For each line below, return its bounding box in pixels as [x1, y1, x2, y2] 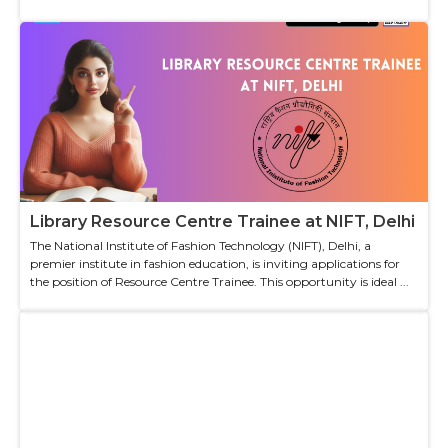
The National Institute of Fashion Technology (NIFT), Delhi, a [30, 237, 371, 253]
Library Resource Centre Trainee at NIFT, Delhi [30, 211, 415, 231]
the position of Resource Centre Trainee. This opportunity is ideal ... [30, 273, 409, 289]
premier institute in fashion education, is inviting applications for [30, 255, 400, 271]
